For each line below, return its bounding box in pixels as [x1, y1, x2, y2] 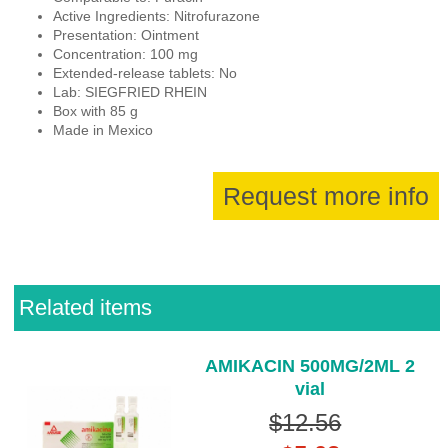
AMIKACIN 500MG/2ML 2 [205, 356, 416, 377]
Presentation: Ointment [53, 26, 200, 43]
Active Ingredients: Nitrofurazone [53, 7, 261, 24]
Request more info [223, 181, 430, 210]
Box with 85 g [53, 102, 139, 119]
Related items [18, 295, 152, 321]
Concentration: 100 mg [53, 45, 199, 62]
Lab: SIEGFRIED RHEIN [53, 83, 208, 100]
